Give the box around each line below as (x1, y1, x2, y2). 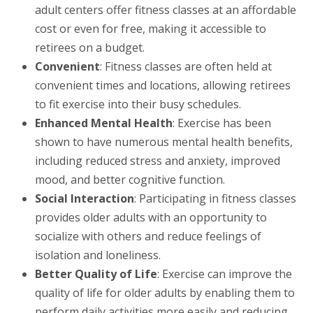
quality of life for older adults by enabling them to (35, 284, 295, 300)
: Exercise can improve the (157, 265, 292, 282)
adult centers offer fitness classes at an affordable (35, 1, 296, 17)
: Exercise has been (173, 115, 271, 131)
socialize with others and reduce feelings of (35, 228, 261, 244)
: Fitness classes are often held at (100, 58, 272, 74)
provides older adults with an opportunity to (35, 209, 267, 225)
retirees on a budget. (35, 39, 145, 55)
